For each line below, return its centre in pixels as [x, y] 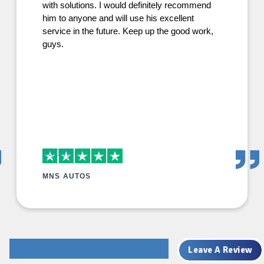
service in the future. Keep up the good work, [128, 31]
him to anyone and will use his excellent [118, 18]
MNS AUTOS [67, 176]
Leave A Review [220, 250]
